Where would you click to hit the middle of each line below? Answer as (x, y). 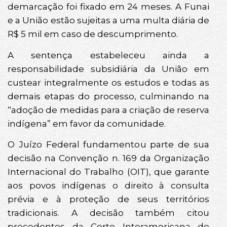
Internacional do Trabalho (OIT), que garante (108, 172)
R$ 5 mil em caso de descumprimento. (93, 34)
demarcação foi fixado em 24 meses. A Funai (108, 7)
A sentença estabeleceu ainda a (108, 55)
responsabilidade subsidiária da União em (108, 69)
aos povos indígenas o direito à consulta (108, 185)
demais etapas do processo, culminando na (108, 96)
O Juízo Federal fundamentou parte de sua (108, 144)
